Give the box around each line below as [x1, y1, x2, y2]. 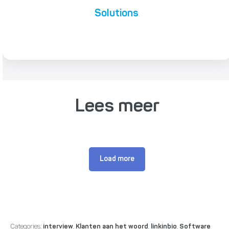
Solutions [94, 9, 139, 19]
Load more [100, 155, 134, 163]
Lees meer [75, 98, 159, 117]
